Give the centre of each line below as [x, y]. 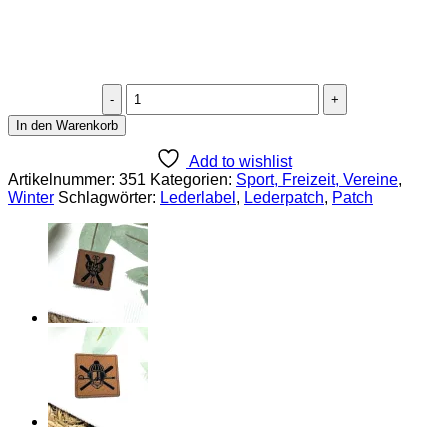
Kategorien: [193, 179]
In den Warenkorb [67, 125]
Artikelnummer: [63, 179]
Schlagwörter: [109, 197]
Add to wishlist [240, 161]
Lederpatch [284, 197]
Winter [31, 197]
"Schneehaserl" [180, 109]
